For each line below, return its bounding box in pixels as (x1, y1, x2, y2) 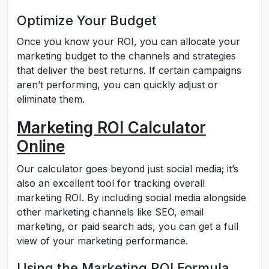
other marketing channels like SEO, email (17, 206, 204, 218)
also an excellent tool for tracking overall (17, 177, 205, 189)
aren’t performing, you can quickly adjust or (17, 79, 218, 91)
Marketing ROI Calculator (17, 118, 206, 137)
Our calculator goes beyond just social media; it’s (17, 163, 238, 175)
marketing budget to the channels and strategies (17, 50, 236, 62)
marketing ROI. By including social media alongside (17, 192, 246, 204)
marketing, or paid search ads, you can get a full (17, 220, 238, 232)
